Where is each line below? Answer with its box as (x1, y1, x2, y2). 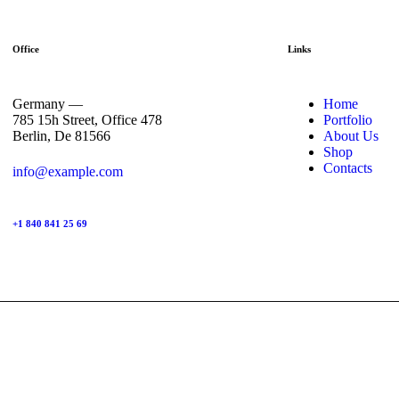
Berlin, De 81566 (12, 127, 110, 143)
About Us (323, 127, 379, 143)
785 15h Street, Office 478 (12, 111, 162, 127)
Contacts (323, 159, 373, 175)
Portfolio (323, 111, 373, 127)
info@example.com (12, 163, 123, 179)
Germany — (12, 95, 83, 111)
